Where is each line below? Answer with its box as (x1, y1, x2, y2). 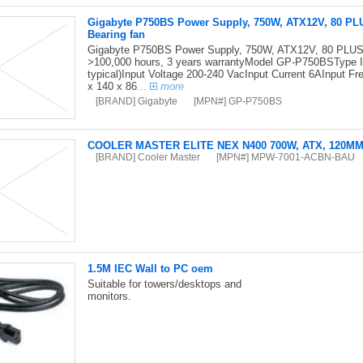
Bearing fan (87, 28, 145, 41)
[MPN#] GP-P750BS (193, 96, 282, 106)
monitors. (87, 290, 131, 302)
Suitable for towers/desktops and (87, 278, 241, 290)
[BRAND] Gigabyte (95, 96, 177, 106)
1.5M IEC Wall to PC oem (87, 263, 213, 275)
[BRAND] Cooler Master (95, 152, 200, 162)
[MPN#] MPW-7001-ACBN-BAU (216, 152, 355, 162)
